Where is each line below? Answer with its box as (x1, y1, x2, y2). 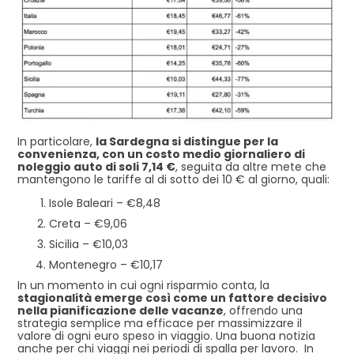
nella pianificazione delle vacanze (17, 302, 224, 318)
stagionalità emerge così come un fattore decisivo (17, 289, 327, 306)
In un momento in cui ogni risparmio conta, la (17, 277, 269, 293)
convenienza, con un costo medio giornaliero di (17, 145, 305, 162)
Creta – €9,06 (49, 215, 127, 232)
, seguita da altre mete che (175, 158, 326, 175)
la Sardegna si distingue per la (96, 133, 278, 149)
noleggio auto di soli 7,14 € (17, 158, 175, 175)
